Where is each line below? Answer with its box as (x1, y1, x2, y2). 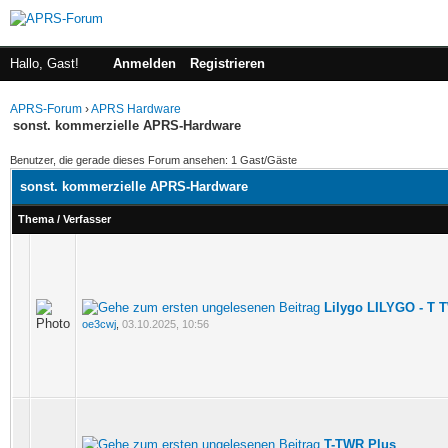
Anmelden (113, 56, 176, 71)
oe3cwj (82, 318, 116, 330)
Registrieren (190, 56, 265, 71)
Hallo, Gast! (10, 56, 83, 71)
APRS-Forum (10, 102, 82, 116)
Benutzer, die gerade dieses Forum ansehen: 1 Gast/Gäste (10, 154, 297, 166)
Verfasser (63, 213, 111, 225)
